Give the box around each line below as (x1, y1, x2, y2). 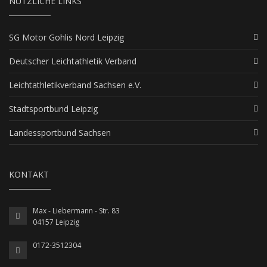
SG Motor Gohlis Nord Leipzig (9, 32, 124, 44)
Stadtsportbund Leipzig (9, 103, 98, 115)
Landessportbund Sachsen (9, 127, 111, 139)
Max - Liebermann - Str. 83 (33, 206, 120, 216)
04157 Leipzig (33, 217, 79, 228)
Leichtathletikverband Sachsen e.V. (9, 79, 141, 91)
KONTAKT (9, 169, 49, 181)
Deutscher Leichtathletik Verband (9, 55, 136, 67)
